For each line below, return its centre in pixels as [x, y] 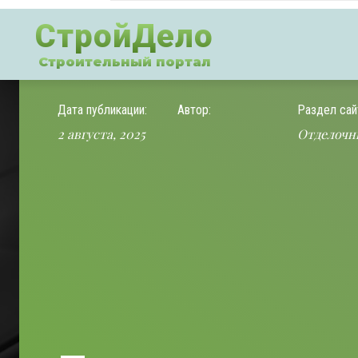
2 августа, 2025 [101, 133]
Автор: [194, 110]
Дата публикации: [102, 110]
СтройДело [124, 36]
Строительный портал [124, 62]
